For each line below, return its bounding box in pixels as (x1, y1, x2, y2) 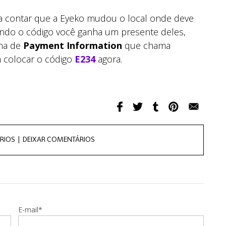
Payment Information (23, 39, 122, 51)
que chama (122, 39, 171, 51)
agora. (95, 53, 125, 65)
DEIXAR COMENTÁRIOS (23, 136, 95, 143)
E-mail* (18, 205, 43, 214)
